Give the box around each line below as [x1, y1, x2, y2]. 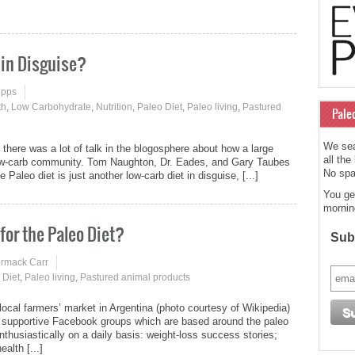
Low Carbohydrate [11, 101, 91, 113]
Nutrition [96, 101, 132, 113]
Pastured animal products [80, 272, 190, 284]
